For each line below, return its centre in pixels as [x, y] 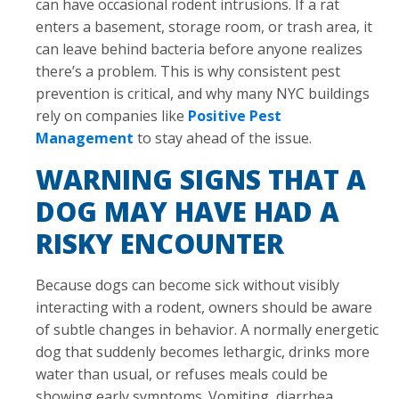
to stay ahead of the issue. [223, 138]
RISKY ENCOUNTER [160, 243]
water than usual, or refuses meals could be [182, 374]
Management [85, 138]
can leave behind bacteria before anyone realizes [199, 49]
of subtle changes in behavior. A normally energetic [207, 329]
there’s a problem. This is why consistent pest [188, 71]
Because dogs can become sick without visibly [187, 285]
